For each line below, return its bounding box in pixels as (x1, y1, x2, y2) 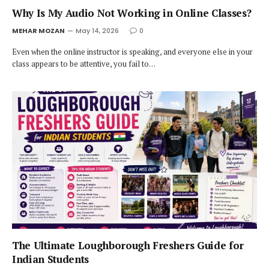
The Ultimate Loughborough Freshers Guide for (12, 238, 244, 252)
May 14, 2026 (76, 25, 119, 35)
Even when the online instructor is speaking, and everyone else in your (12, 46, 253, 57)
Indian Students (12, 252, 89, 266)
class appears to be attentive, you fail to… (12, 58, 156, 69)
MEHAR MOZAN (12, 25, 65, 35)
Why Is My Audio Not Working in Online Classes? (12, 5, 252, 20)
